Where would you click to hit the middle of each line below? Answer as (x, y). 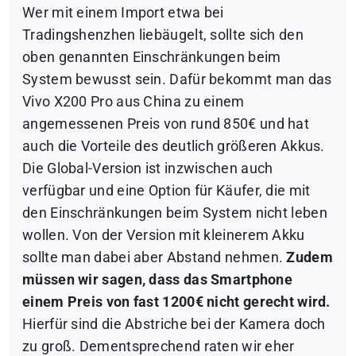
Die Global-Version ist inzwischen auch (148, 169)
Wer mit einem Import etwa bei (123, 13)
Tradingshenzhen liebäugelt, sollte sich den (163, 35)
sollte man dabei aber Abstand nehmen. (155, 258)
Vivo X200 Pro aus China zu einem (133, 102)
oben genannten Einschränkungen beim (152, 58)
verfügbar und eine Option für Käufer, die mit (166, 191)
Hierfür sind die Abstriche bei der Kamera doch (174, 325)
